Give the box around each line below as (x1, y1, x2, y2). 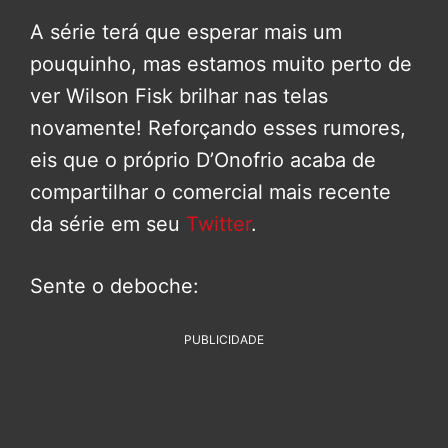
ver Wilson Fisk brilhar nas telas (30, 84, 328, 109)
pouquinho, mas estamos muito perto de (30, 52, 412, 77)
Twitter (186, 212, 251, 237)
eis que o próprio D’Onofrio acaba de (30, 148, 376, 173)
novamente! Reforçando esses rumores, (30, 116, 406, 141)
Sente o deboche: (30, 274, 199, 299)
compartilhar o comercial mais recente (30, 180, 391, 205)
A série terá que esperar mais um (30, 20, 342, 45)
